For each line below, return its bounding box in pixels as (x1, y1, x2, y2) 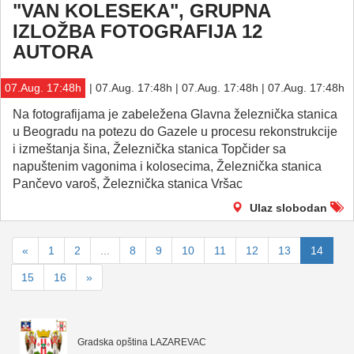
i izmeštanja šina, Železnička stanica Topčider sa (13, 142, 286, 156)
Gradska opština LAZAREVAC (77, 337, 206, 348)
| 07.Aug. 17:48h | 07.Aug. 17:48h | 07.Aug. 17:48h (89, 81, 345, 94)
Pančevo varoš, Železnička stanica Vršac (13, 177, 243, 190)
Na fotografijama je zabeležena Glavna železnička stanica (13, 107, 337, 121)
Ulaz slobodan (250, 201, 327, 214)
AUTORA (13, 41, 93, 62)
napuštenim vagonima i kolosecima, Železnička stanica (13, 160, 322, 173)
